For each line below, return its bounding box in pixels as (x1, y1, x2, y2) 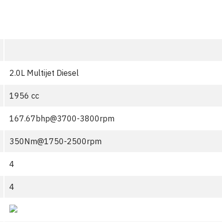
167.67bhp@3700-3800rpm (9, 113, 114, 123)
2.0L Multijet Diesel (9, 68, 79, 78)
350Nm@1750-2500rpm (9, 136, 102, 146)
